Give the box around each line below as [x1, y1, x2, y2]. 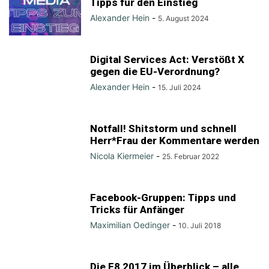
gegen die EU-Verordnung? [90, 65, 220, 77]
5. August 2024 [158, 14, 209, 23]
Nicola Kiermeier [90, 151, 154, 161]
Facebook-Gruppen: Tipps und [90, 192, 236, 204]
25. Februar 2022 [162, 152, 219, 161]
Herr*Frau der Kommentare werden [90, 134, 259, 147]
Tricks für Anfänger [90, 204, 184, 216]
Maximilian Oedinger [90, 220, 170, 230]
